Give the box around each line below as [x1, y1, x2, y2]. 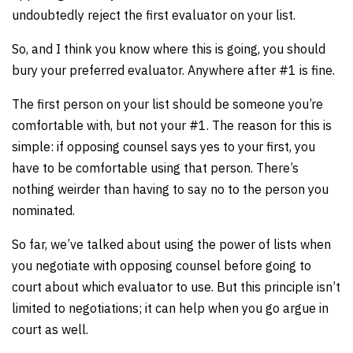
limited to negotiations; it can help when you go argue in [12, 300, 329, 316]
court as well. [12, 321, 88, 337]
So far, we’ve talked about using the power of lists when [12, 236, 331, 252]
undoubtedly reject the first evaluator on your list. [12, 7, 295, 23]
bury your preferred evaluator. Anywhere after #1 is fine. [12, 62, 335, 78]
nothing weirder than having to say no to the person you [12, 181, 329, 197]
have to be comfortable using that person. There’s [12, 160, 299, 176]
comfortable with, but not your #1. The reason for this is [12, 117, 332, 133]
